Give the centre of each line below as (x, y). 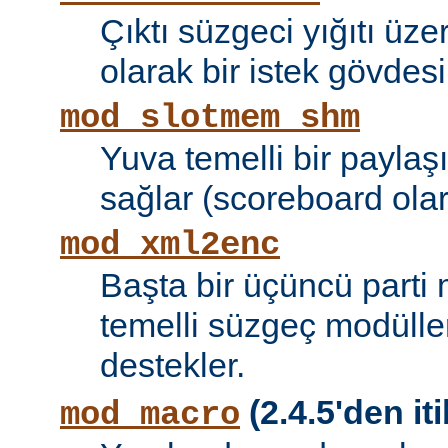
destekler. (172, 365)
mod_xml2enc (170, 245)
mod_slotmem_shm (210, 118)
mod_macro (150, 415)
